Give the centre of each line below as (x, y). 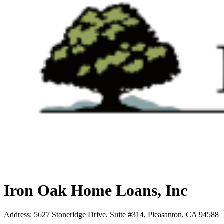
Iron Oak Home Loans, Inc (96, 190)
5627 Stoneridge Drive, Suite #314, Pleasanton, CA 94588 (126, 215)
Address (17, 215)
